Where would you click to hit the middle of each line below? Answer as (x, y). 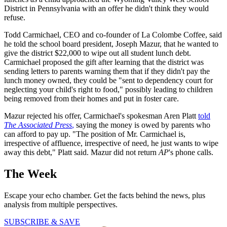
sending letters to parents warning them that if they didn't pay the (107, 71)
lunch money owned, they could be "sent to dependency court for (108, 81)
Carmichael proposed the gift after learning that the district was (104, 62)
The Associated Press (38, 125)
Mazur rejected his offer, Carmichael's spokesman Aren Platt (101, 116)
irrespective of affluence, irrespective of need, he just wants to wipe (111, 143)
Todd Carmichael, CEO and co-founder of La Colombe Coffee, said (113, 35)
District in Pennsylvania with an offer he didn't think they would (106, 9)
